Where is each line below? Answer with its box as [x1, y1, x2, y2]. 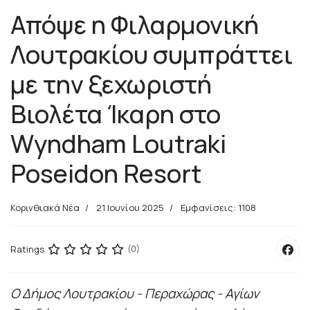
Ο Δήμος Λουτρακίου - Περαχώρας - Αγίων [10, 284, 259, 302]
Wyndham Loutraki [10, 126, 226, 161]
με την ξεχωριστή [10, 66, 212, 101]
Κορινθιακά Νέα [10, 201, 80, 214]
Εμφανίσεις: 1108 [181, 201, 256, 214]
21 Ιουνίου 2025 [96, 201, 164, 214]
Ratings [10, 242, 44, 255]
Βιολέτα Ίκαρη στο [10, 96, 221, 131]
